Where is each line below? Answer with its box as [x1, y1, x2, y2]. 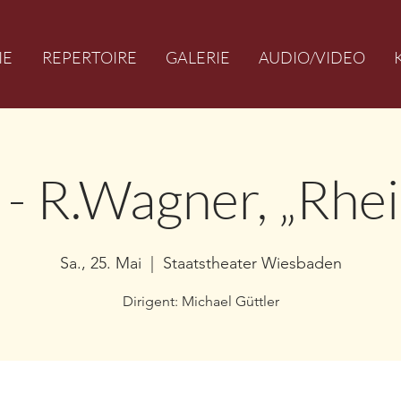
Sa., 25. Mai [59, 253, 141, 273]
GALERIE [166, 47, 230, 67]
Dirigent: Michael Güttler [122, 293, 279, 310]
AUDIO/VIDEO [259, 47, 365, 67]
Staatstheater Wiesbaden [162, 253, 342, 273]
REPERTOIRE [41, 47, 137, 67]
